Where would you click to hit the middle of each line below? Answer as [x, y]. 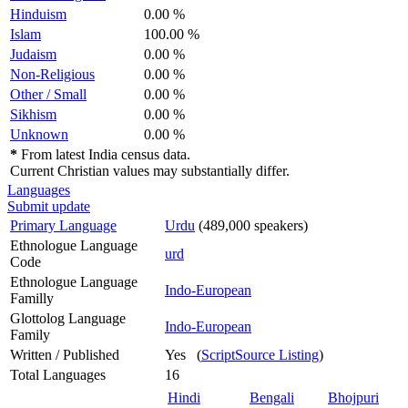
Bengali [272, 397]
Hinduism [38, 14]
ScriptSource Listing [260, 354]
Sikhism [33, 114]
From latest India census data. [104, 154]
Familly [32, 298]
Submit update [49, 206]
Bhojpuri [353, 397]
